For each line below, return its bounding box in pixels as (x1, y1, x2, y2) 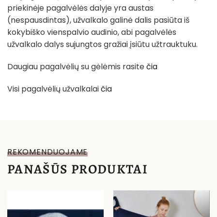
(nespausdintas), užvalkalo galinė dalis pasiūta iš (7, 15, 189, 26)
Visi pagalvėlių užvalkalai (7, 83, 101, 95)
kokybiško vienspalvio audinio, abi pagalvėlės (7, 27, 176, 38)
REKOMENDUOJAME (7, 146, 88, 157)
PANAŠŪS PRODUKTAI (7, 160, 148, 178)
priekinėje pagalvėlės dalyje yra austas (7, 2, 154, 14)
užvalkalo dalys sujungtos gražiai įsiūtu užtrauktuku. (7, 39, 198, 50)
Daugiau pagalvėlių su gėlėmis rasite (7, 61, 146, 73)
